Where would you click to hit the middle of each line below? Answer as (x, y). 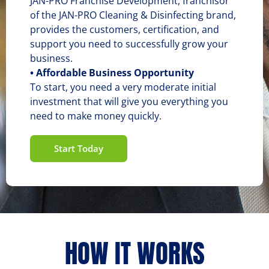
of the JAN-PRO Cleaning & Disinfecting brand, (133, 15)
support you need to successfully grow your (129, 44)
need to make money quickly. (96, 116)
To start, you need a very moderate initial (123, 87)
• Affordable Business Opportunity (112, 73)
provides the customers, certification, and (125, 30)
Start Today (79, 149)
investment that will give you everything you (129, 102)
